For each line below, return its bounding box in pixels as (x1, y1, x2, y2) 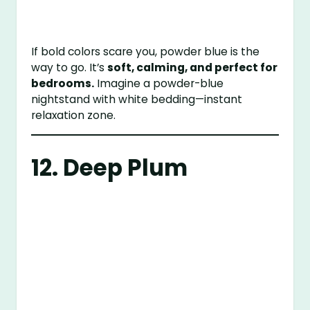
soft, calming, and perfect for (107, 60, 278, 75)
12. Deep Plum (31, 152, 188, 183)
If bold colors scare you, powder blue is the (31, 44, 260, 60)
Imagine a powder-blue (94, 76, 224, 91)
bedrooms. (31, 76, 95, 91)
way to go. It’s (31, 60, 108, 75)
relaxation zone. (31, 108, 116, 123)
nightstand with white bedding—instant (31, 92, 243, 107)
